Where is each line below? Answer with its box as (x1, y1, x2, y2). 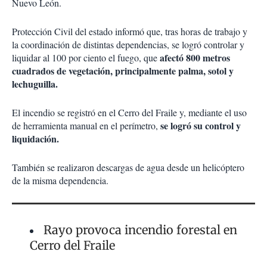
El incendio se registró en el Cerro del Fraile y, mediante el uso (12, 106, 247, 119)
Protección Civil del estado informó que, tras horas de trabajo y (12, 25, 247, 38)
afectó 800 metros (157, 51, 230, 65)
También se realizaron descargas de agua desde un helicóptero (12, 161, 244, 174)
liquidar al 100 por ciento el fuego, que (12, 51, 157, 64)
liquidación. (12, 132, 59, 146)
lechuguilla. (12, 77, 58, 91)
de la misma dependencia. (12, 174, 108, 187)
